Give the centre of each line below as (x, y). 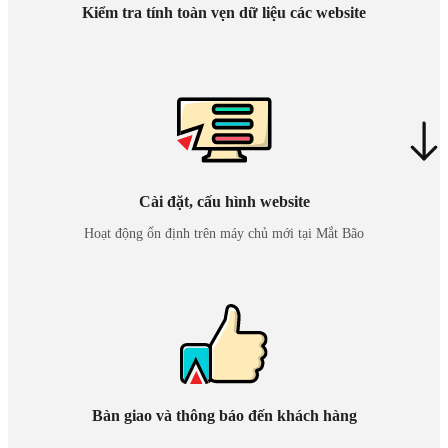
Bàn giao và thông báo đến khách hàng (224, 415)
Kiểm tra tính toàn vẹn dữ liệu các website (224, 12)
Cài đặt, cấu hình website (224, 201)
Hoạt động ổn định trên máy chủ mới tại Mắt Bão (224, 233)
